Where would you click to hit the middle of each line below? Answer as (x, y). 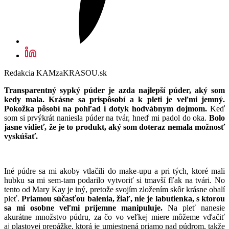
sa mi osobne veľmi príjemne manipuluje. (86, 208)
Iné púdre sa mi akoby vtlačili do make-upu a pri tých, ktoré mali (114, 171)
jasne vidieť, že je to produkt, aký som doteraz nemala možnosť (114, 127)
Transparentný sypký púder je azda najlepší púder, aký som (114, 90)
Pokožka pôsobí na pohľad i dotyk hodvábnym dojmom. (107, 109)
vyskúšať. (21, 136)
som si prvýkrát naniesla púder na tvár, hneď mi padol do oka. (106, 118)
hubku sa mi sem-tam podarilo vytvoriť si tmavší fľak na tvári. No (114, 180)
